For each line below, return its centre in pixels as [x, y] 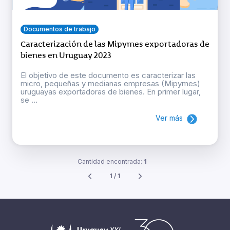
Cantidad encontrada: [110, 161]
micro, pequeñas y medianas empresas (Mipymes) [110, 84]
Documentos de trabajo [60, 29]
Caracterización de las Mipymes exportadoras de [115, 44]
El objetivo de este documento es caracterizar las [108, 75]
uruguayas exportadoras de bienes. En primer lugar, [111, 92]
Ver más [169, 118]
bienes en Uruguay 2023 [66, 56]
